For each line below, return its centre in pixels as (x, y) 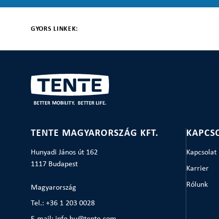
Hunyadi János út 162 (64, 153)
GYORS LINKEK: (55, 29)
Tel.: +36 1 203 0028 (63, 203)
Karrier (197, 169)
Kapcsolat (201, 153)
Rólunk (197, 185)
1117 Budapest (54, 164)
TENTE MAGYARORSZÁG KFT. (94, 133)
